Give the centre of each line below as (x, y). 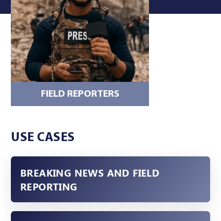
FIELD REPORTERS (80, 94)
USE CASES (43, 138)
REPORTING (49, 186)
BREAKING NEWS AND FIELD (90, 172)
